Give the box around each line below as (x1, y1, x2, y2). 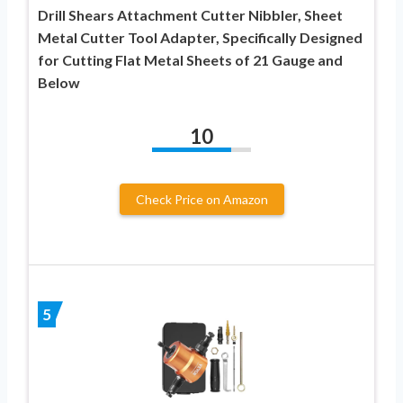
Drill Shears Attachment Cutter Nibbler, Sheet (38, 5, 343, 23)
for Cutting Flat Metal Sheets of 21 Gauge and (38, 50, 343, 68)
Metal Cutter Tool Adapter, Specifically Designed (38, 28, 363, 46)
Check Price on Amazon (135, 191, 268, 207)
